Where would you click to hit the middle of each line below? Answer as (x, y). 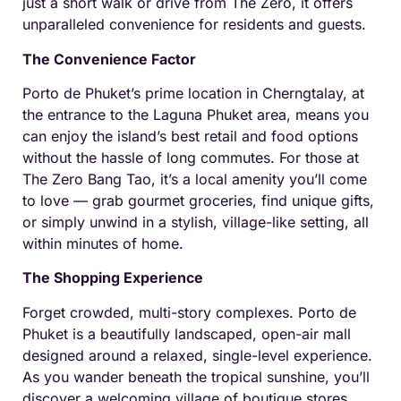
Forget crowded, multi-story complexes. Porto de (189, 312)
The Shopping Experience (113, 278)
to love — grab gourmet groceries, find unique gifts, (198, 201)
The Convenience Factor (109, 59)
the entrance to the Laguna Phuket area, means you (196, 115)
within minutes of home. (103, 244)
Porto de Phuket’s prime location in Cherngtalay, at (193, 94)
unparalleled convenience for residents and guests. (194, 25)
